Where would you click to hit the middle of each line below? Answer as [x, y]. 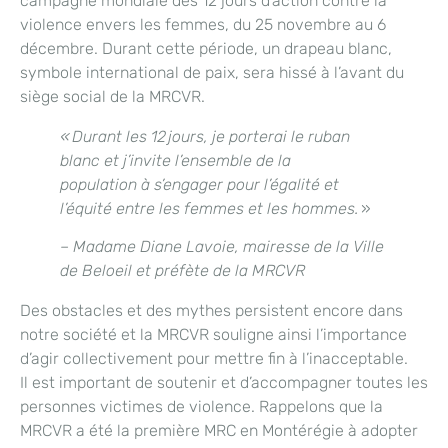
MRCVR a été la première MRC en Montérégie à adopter [219, 431]
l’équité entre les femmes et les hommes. [210, 209]
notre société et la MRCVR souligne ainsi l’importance [213, 335]
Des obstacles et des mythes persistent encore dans [211, 311]
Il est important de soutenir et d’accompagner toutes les [224, 383]
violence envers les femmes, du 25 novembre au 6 [203, 25]
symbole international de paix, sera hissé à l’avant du [212, 73]
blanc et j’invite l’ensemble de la [175, 161]
